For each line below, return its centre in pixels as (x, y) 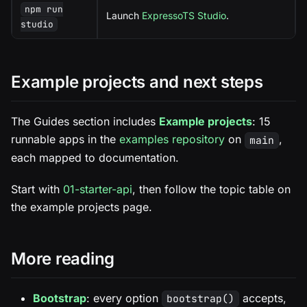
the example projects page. (82, 207)
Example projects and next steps (137, 82)
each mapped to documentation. (95, 157)
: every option (124, 298)
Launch (124, 16)
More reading (63, 258)
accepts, (262, 298)
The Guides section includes (85, 122)
